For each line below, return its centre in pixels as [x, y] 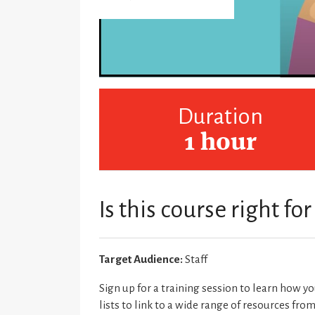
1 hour [220, 144]
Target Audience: [141, 259]
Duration [220, 117]
